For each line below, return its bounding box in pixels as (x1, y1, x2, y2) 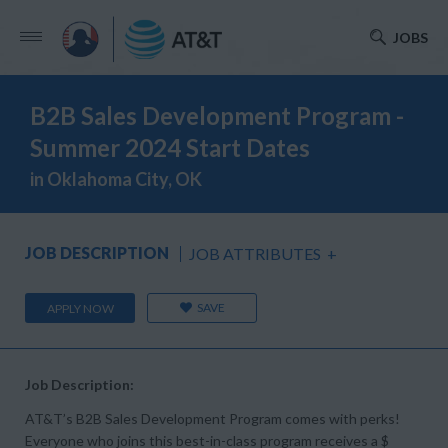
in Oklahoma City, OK (30, 168, 202, 190)
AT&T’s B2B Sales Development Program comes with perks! (25, 410, 400, 427)
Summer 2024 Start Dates (30, 133, 310, 162)
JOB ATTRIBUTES (189, 243, 321, 263)
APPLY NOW (46, 301, 114, 316)
